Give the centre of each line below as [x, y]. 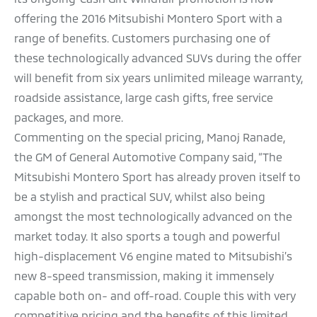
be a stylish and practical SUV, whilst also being [140, 197]
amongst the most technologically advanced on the [153, 217]
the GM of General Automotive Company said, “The [148, 157]
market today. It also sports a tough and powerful [147, 236]
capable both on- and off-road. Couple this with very [155, 296]
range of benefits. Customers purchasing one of [142, 38]
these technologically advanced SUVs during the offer [157, 58]
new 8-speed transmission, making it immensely [144, 276]
